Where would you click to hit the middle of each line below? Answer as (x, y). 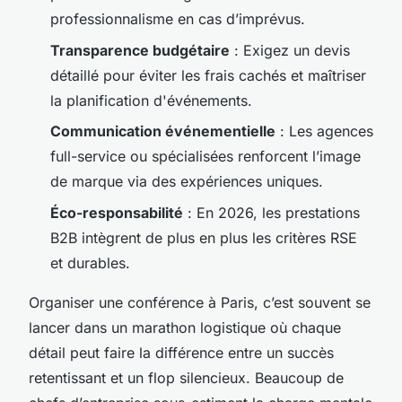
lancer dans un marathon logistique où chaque (185, 327)
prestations (323, 212)
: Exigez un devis (290, 50)
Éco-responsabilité (117, 212)
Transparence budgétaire (140, 50)
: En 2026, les (234, 212)
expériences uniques (249, 182)
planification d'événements (157, 100)
